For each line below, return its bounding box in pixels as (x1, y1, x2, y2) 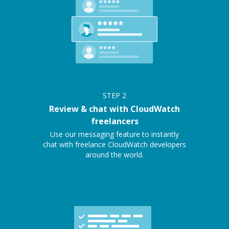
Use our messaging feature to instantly (50, 129, 179, 140)
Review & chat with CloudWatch (49, 103, 180, 115)
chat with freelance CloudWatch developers (43, 140, 186, 150)
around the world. (85, 150, 144, 160)
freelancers (90, 116, 139, 127)
